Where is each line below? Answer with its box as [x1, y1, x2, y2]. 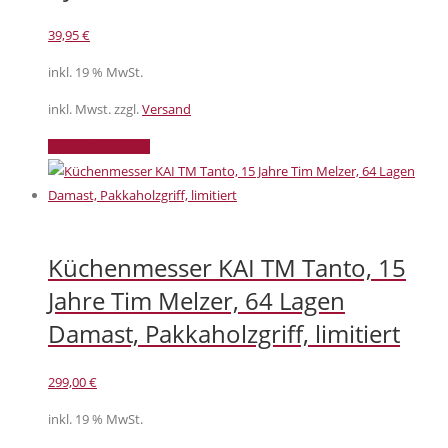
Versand [142, 99, 191, 118]
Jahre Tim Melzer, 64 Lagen [48, 283, 345, 317]
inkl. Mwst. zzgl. [48, 99, 142, 118]
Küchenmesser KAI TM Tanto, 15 [48, 250, 406, 284]
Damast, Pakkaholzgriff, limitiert [48, 316, 400, 350]
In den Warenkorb [48, 138, 150, 154]
